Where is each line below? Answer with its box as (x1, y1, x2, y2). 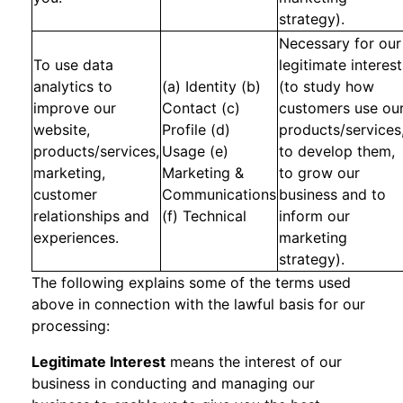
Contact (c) (162, 99, 240, 117)
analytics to (33, 77, 112, 95)
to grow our (279, 164, 360, 182)
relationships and (33, 207, 149, 225)
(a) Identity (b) (162, 77, 261, 95)
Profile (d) (162, 121, 230, 139)
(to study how (279, 77, 374, 95)
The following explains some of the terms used (31, 273, 351, 291)
